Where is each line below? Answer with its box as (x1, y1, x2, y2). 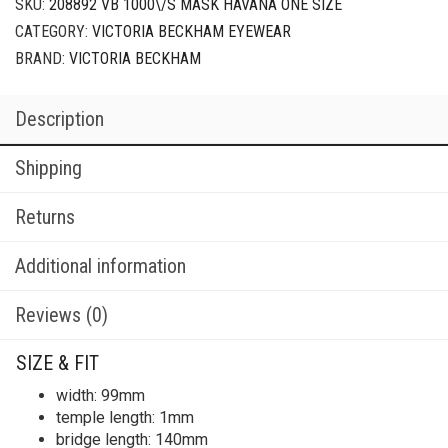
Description (15, 106, 104, 131)
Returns (15, 204, 75, 229)
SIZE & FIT (16, 350, 99, 375)
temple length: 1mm (56, 407, 194, 427)
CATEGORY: (15, 21, 92, 41)
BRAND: (15, 48, 69, 68)
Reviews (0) (15, 302, 108, 327)
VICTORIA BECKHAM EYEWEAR (92, 21, 291, 41)
